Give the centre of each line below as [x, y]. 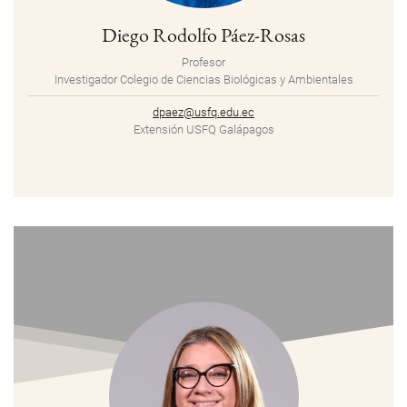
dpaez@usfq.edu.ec [203, 113]
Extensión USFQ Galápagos [203, 130]
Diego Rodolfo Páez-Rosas [203, 35]
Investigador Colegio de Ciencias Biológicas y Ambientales [203, 80]
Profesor [203, 63]
